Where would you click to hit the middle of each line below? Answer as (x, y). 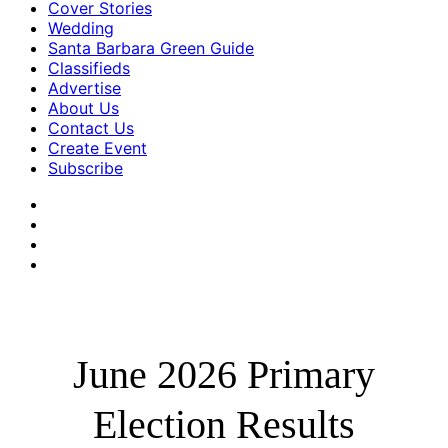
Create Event (97, 148)
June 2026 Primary (223, 374)
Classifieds (89, 68)
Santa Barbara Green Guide (151, 48)
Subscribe (85, 168)
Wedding (81, 28)
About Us (83, 108)
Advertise (84, 88)
